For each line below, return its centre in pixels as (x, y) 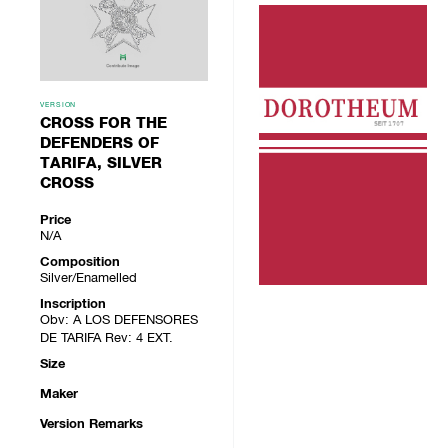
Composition (80, 262)
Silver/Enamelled (88, 278)
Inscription (73, 304)
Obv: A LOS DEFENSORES (119, 320)
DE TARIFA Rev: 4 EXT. (106, 338)
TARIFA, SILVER (101, 163)
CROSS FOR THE (103, 123)
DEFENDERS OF (99, 143)
